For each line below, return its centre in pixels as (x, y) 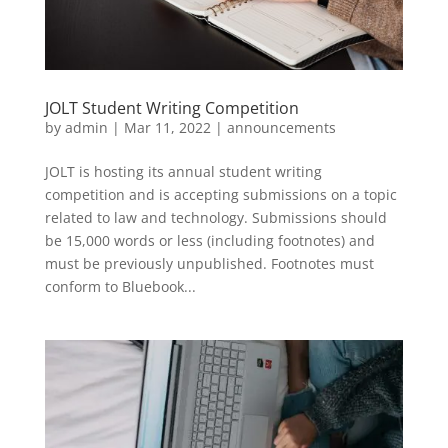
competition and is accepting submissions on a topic (220, 195)
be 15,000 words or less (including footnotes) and (209, 241)
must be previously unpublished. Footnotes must (209, 264)
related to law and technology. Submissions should (215, 218)
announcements (281, 128)
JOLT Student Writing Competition (171, 108)
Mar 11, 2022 (167, 128)
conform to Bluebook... (120, 287)
